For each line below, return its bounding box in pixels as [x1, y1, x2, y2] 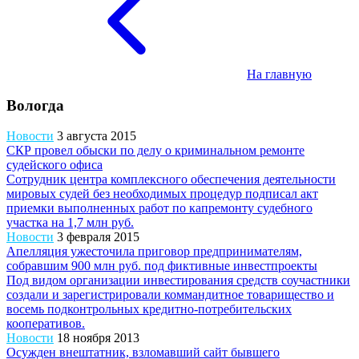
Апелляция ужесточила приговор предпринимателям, [6, 244, 302, 259]
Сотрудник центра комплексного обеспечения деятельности [6, 172, 336, 187]
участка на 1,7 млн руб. [6, 216, 134, 230]
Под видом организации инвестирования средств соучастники [6, 273, 350, 288]
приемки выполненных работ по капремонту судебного [6, 201, 313, 216]
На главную [247, 67, 312, 81]
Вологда [6, 96, 64, 114]
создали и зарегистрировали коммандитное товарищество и [6, 288, 334, 302]
